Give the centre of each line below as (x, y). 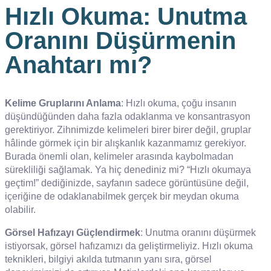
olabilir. (20, 210)
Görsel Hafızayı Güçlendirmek (73, 233)
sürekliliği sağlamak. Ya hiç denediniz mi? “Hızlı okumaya (128, 170)
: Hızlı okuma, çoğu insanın (179, 103)
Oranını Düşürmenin (120, 41)
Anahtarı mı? (78, 65)
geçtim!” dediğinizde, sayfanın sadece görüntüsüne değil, (127, 183)
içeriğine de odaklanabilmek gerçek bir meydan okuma (122, 197)
